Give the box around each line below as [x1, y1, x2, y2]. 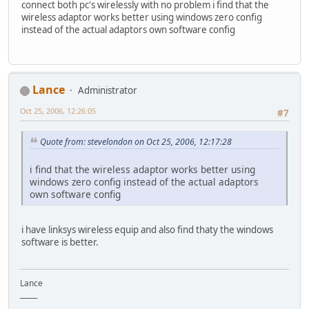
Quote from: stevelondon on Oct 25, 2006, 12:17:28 [40, 135, 232, 148]
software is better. [21, 236, 99, 249]
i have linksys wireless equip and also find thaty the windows [21, 223, 273, 237]
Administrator [78, 84, 137, 97]
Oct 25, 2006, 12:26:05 [20, 106, 96, 117]
